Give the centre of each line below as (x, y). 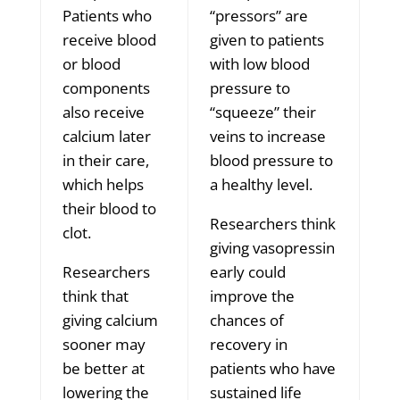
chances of (246, 320)
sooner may (104, 344)
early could (247, 271)
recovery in (248, 344)
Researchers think (272, 223)
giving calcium (110, 320)
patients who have (272, 368)
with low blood (259, 63)
